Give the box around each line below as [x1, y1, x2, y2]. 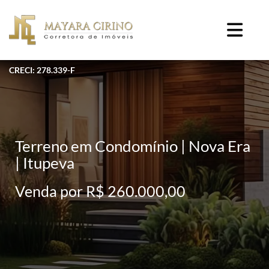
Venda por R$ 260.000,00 [15, 181, 186, 200]
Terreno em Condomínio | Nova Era [15, 136, 250, 156]
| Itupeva [15, 153, 74, 172]
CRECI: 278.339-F [9, 64, 75, 75]
